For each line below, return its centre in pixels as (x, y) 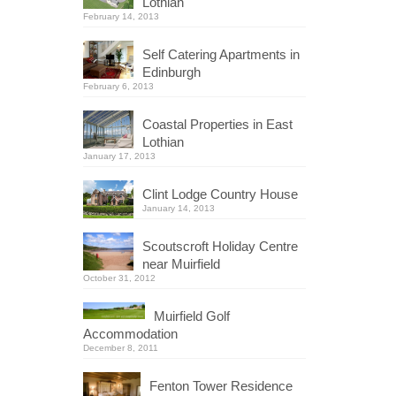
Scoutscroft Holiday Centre (220, 247)
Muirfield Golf (191, 316)
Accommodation (130, 334)
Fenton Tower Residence (221, 386)
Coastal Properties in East (217, 125)
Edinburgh (171, 72)
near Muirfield (181, 264)
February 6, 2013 (118, 87)
